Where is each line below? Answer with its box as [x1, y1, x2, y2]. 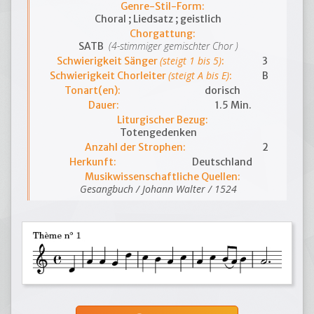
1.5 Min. [214, 99, 252, 111]
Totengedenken [119, 126, 197, 139]
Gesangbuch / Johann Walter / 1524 [79, 182, 237, 196]
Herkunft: [69, 156, 116, 168]
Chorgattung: [129, 27, 196, 40]
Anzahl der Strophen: [85, 141, 186, 153]
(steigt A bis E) [168, 69, 229, 82]
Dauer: [88, 99, 119, 111]
